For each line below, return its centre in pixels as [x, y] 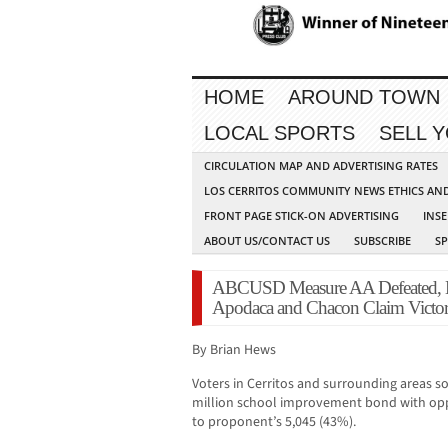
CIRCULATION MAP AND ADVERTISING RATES [321, 166]
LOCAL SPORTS [279, 133]
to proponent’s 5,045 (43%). [274, 422]
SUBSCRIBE [382, 241]
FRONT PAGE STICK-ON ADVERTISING [301, 216]
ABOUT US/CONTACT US [267, 241]
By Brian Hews [234, 350]
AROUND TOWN [364, 97]
